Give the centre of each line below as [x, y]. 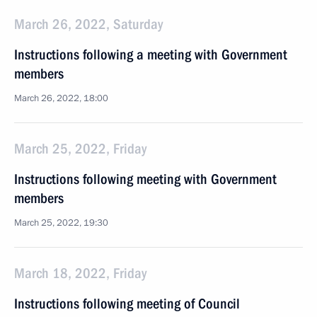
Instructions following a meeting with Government [151, 54]
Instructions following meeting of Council [127, 304]
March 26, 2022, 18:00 [61, 98]
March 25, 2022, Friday [80, 149]
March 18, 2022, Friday [80, 273]
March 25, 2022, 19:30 [61, 223]
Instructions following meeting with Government [145, 179]
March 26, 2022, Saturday [88, 24]
